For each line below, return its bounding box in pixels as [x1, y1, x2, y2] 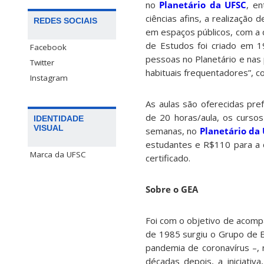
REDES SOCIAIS [34, 16, 97, 26]
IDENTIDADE [34, 114, 84, 124]
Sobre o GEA [146, 183, 198, 196]
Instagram [30, 72, 68, 84]
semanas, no [146, 125, 200, 137]
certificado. [146, 152, 190, 164]
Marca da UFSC [30, 149, 86, 160]
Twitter [30, 57, 54, 68]
